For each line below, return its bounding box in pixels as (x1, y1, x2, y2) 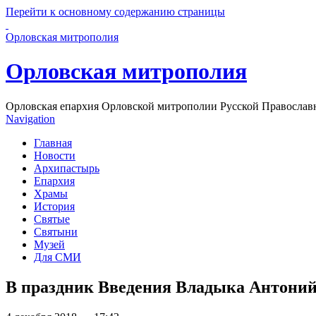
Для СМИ (34, 250, 81, 263)
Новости (34, 149, 75, 162)
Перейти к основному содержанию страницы (6, 6, 225, 18)
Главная (34, 136, 72, 149)
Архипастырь (34, 162, 99, 174)
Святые (34, 212, 70, 225)
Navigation (6, 112, 55, 125)
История (34, 200, 75, 212)
